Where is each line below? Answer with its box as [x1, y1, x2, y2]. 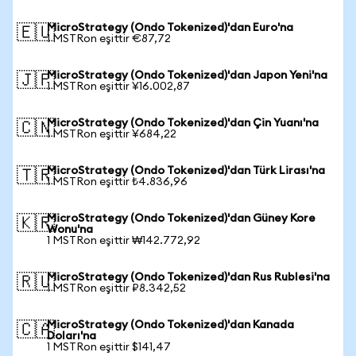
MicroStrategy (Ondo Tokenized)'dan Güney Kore [47, 213, 315, 224]
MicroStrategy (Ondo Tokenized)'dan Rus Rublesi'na [47, 272, 330, 283]
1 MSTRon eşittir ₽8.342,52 [47, 283, 186, 294]
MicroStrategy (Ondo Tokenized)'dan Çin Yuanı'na [47, 118, 319, 129]
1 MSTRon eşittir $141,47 [47, 342, 171, 353]
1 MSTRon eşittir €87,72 [47, 33, 171, 44]
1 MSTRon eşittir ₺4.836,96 [47, 176, 188, 188]
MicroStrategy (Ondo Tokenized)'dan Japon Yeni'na [47, 70, 327, 81]
